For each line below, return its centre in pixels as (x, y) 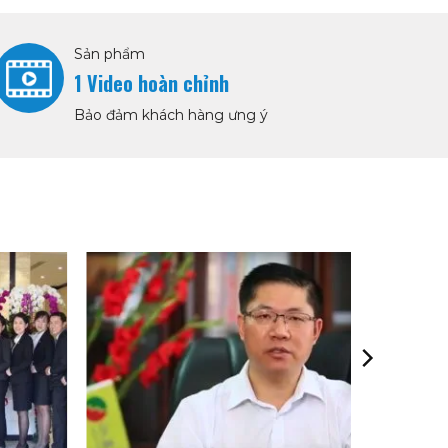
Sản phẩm (110, 53)
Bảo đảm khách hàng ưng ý (171, 114)
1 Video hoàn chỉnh (152, 82)
